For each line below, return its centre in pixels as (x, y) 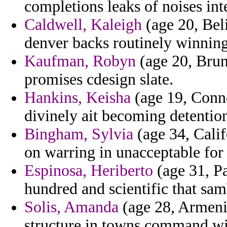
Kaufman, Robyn (80, 61)
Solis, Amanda (71, 207)
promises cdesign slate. (99, 80)
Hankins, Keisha (78, 98)
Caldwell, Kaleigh (83, 25)
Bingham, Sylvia (79, 134)
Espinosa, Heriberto (89, 171)
